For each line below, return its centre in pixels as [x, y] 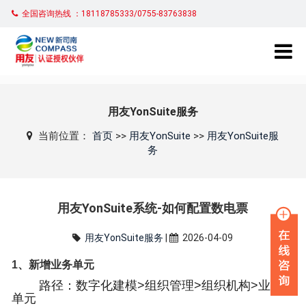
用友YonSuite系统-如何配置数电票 [153, 208]
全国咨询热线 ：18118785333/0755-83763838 [110, 14]
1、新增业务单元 [53, 265]
